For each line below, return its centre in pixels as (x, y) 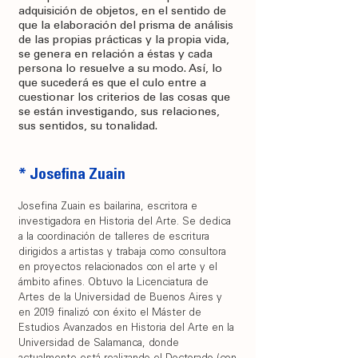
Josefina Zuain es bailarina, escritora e (108, 207)
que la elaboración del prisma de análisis (126, 26)
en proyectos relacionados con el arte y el (118, 268)
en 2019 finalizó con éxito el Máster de (110, 314)
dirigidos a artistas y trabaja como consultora (122, 253)
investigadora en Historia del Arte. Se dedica (125, 223)
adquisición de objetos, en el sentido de (122, 12)
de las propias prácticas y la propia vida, (124, 41)
